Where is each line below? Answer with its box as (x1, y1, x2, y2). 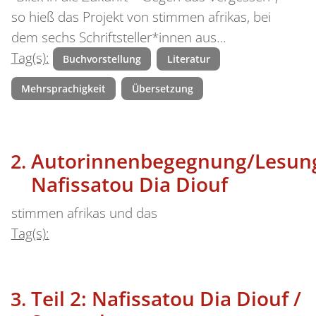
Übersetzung (131, 81, 193, 95)
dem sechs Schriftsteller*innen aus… (11, 28, 226, 47)
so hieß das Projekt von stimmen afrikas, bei (11, 7, 271, 26)
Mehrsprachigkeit (20, 81, 106, 95)
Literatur (166, 51, 210, 66)
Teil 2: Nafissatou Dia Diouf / (30, 284, 301, 312)
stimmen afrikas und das (11, 203, 157, 222)
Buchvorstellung (62, 51, 141, 66)
